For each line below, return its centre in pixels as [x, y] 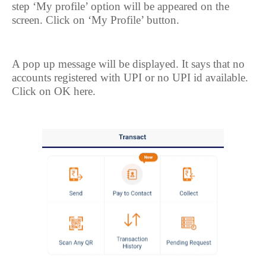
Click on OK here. [54, 91]
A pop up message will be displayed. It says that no [128, 64]
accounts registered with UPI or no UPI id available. [130, 77]
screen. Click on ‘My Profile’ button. [96, 20]
